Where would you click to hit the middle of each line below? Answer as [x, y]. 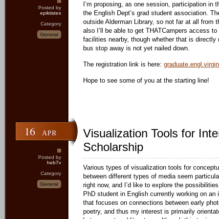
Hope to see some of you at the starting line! [146, 80]
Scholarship [113, 147]
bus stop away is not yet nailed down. [136, 48]
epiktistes [51, 13]
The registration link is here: [123, 64]
